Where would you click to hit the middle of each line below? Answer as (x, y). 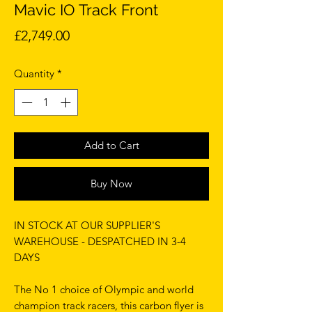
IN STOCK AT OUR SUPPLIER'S (87, 226)
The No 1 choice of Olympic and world (104, 290)
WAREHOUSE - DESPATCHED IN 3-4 (100, 242)
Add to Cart (111, 146)
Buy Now (111, 184)
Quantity (34, 73)
